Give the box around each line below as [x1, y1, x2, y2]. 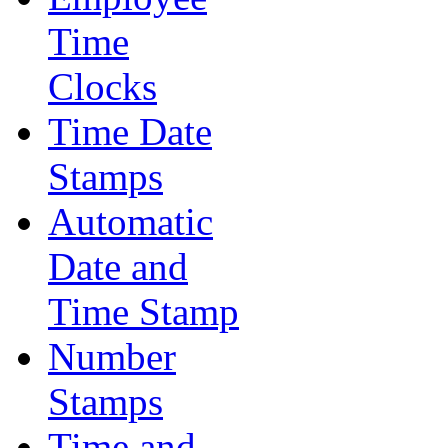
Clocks [48, 65, 157, 108]
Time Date [48, 110, 212, 153]
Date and [48, 245, 188, 288]
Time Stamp [48, 290, 239, 333]
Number [48, 335, 176, 378]
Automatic [48, 200, 213, 243]
